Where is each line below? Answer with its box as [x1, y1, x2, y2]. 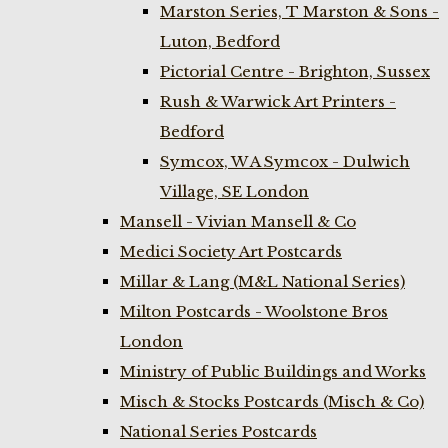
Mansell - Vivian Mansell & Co [120, 212, 356, 231]
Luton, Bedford [160, 32, 280, 51]
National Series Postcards [120, 422, 317, 441]
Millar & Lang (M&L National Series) [120, 272, 405, 291]
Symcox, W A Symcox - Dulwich [160, 152, 410, 171]
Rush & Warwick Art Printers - [160, 92, 396, 111]
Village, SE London [160, 182, 309, 201]
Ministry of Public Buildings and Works [120, 362, 426, 381]
